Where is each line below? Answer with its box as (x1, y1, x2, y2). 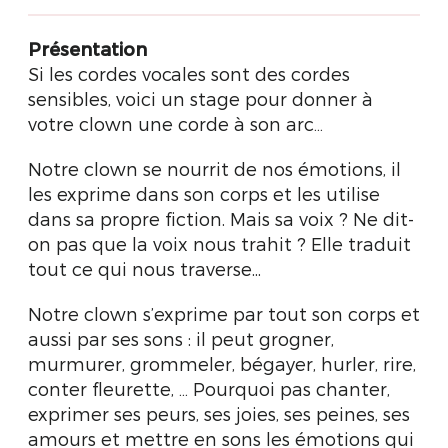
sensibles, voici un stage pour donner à (28, 88, 373, 109)
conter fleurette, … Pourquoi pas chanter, (28, 378, 390, 399)
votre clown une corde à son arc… (28, 113, 323, 134)
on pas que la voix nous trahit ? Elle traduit (28, 233, 411, 254)
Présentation (28, 38, 147, 59)
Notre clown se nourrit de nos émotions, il (28, 158, 401, 179)
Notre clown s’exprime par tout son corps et (28, 303, 420, 324)
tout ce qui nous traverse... (28, 258, 261, 279)
